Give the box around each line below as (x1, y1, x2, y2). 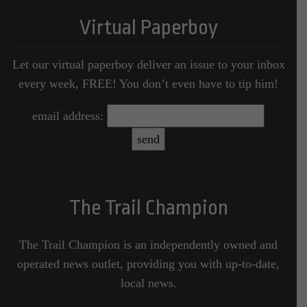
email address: (32, 109, 103, 123)
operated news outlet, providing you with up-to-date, (17, 257, 280, 271)
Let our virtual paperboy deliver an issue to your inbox (12, 58, 285, 71)
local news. (120, 276, 177, 290)
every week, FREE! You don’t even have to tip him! (19, 77, 278, 90)
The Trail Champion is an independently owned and (19, 238, 278, 251)
